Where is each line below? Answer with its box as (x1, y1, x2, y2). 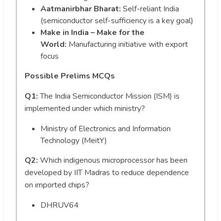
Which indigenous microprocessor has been (38, 154, 187, 166)
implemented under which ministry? (25, 103, 145, 114)
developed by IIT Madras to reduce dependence (25, 167, 189, 178)
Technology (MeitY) (40, 135, 107, 146)
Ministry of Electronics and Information (40, 123, 171, 134)
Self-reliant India (121, 3, 179, 14)
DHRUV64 (40, 199, 79, 211)
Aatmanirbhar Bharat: (40, 3, 121, 14)
